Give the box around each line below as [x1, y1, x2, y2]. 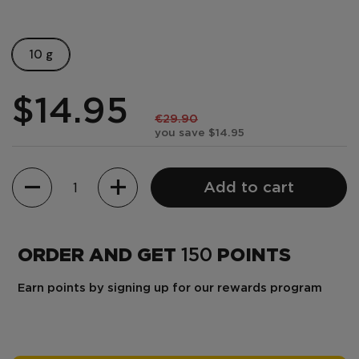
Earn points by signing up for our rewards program [18, 282, 322, 293]
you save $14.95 [155, 127, 244, 138]
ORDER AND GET [18, 247, 181, 264]
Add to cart [204, 180, 294, 195]
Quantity [12, 167, 61, 184]
